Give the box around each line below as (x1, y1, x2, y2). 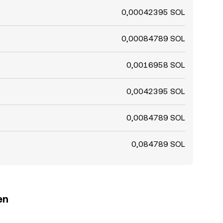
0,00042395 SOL (121, 7, 185, 17)
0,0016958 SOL (126, 60, 185, 70)
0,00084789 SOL (121, 34, 185, 43)
